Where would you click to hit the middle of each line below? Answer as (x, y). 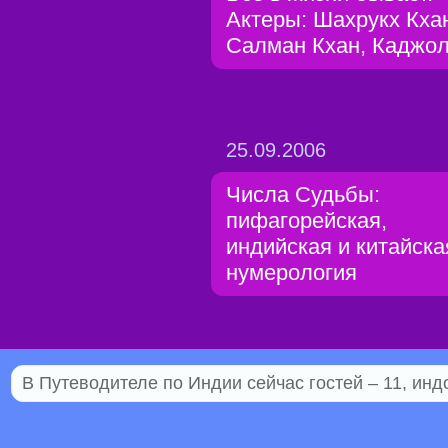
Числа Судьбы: (303, 194)
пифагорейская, (306, 220)
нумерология (291, 272)
